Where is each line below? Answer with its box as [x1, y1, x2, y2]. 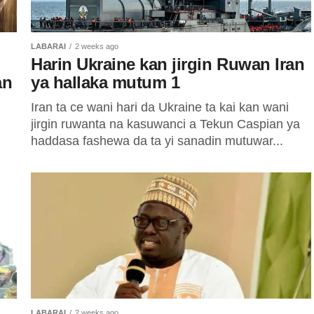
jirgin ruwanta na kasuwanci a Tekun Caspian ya [31, 117, 300, 131]
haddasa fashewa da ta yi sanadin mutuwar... [31, 134, 283, 148]
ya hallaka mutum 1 [31, 73, 180, 92]
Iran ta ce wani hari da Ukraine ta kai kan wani [31, 100, 289, 114]
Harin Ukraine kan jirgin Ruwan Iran [31, 55, 305, 74]
